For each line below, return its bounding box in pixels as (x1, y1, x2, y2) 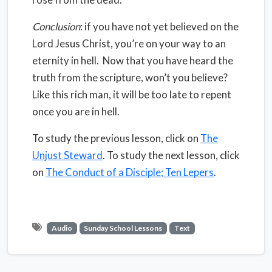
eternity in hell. (32, 54, 99, 67)
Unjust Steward (32, 149, 103, 161)
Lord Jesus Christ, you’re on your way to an (32, 37, 226, 50)
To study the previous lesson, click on (32, 132, 200, 144)
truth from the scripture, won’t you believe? (32, 71, 228, 84)
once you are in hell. (32, 105, 120, 118)
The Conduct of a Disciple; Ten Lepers (46, 166, 214, 178)
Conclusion (32, 20, 80, 33)
